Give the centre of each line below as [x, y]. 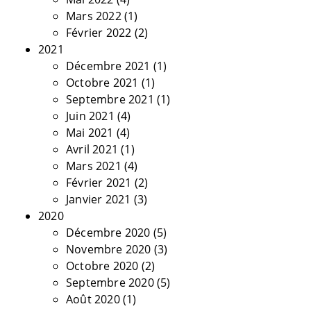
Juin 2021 [90, 116]
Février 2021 [99, 183]
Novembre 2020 [109, 249]
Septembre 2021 [110, 99]
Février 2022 [99, 33]
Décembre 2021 [108, 66]
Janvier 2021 [99, 199]
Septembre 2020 [110, 283]
